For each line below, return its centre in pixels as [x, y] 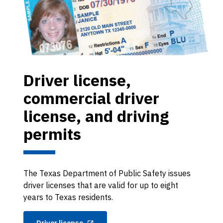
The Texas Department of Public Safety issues [107, 173]
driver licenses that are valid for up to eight [101, 185]
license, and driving [96, 116]
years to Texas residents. [68, 197]
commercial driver [91, 98]
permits [52, 134]
